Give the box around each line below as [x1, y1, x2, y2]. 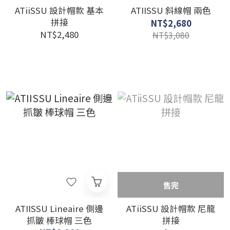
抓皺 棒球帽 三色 [27, 214, 92, 226]
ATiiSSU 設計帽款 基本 [15, 4, 104, 16]
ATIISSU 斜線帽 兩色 [130, 4, 211, 16]
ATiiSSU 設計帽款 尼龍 [126, 202, 215, 215]
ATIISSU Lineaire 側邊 [15, 202, 103, 215]
